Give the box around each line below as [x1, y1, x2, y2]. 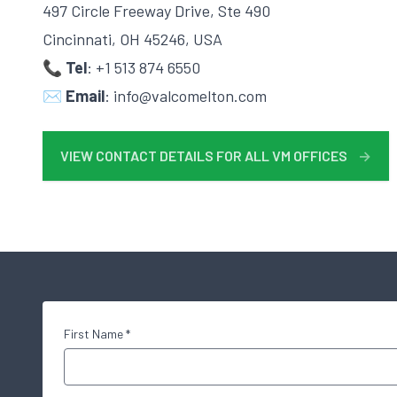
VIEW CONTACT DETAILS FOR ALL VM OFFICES [60, 147, 347, 164]
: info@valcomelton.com [105, 86, 267, 105]
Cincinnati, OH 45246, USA [43, 29, 222, 49]
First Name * [64, 326, 130, 341]
